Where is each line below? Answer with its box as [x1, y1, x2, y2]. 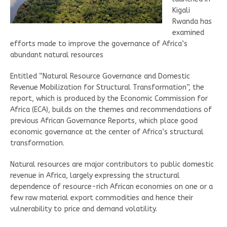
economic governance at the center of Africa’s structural [10, 128, 204, 137]
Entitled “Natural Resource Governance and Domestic [10, 72, 190, 81]
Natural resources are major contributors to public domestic [10, 160, 214, 169]
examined [172, 28, 204, 37]
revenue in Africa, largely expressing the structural [10, 171, 180, 180]
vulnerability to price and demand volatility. [10, 205, 157, 214]
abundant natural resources [10, 51, 103, 60]
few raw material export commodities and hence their [10, 194, 193, 203]
